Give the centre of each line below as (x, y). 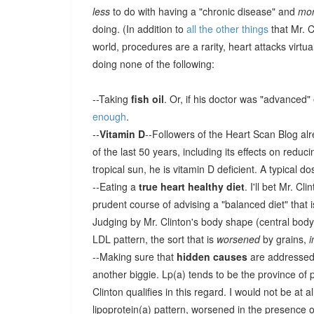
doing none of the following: (153, 64)
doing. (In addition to (139, 29)
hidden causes (212, 257)
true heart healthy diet (192, 186)
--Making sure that (135, 257)
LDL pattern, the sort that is (155, 239)
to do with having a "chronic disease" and (204, 11)
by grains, (285, 239)
